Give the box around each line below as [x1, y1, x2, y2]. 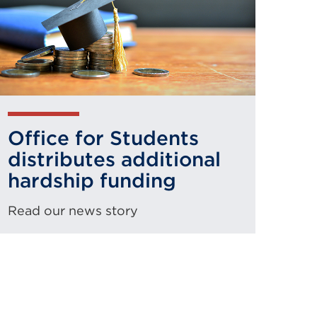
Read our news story [8, 203, 138, 218]
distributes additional [8, 147, 221, 171]
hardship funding [8, 168, 176, 192]
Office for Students [8, 126, 199, 150]
